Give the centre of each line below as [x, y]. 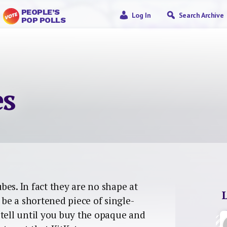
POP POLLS [43, 20]
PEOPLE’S [40, 12]
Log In [141, 15]
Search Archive [201, 15]
